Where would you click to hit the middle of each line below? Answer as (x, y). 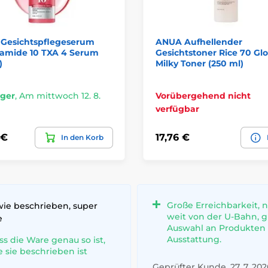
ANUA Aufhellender (199, 42)
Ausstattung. (194, 239)
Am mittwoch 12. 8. (60, 95)
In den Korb (82, 137)
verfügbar (177, 109)
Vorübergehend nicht (203, 95)
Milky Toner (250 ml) (200, 64)
